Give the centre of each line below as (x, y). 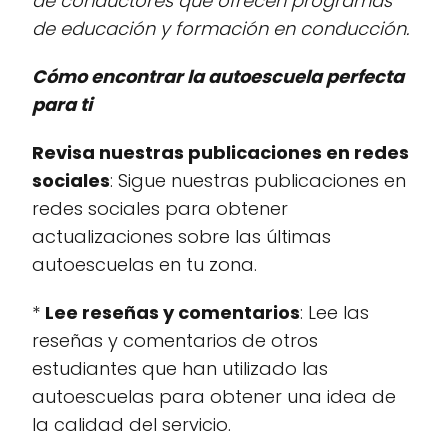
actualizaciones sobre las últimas (181, 236)
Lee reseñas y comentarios (172, 312)
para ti (62, 104)
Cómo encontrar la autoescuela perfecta (218, 76)
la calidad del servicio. (131, 424)
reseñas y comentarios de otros (175, 340)
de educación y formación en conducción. (220, 28)
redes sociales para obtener (160, 208)
